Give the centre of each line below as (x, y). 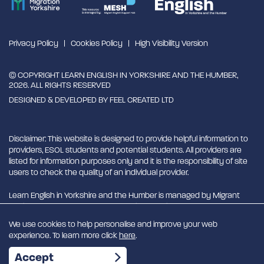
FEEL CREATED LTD (142, 100)
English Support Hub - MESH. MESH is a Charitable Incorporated (122, 206)
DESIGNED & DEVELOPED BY (59, 100)
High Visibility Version (171, 43)
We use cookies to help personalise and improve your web (113, 224)
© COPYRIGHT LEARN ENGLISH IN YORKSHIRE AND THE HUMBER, (123, 75)
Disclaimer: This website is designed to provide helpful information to (128, 138)
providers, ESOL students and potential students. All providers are (125, 150)
